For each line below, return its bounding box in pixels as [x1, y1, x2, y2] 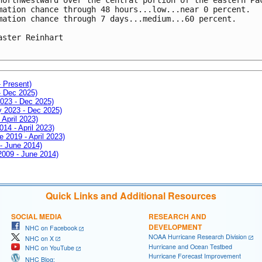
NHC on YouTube [20, 243, 74, 253]
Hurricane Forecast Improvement [149, 251, 241, 260]
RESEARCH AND [149, 211, 206, 222]
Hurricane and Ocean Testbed [149, 242, 232, 251]
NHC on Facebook [20, 223, 77, 232]
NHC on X [20, 233, 54, 243]
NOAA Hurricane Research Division [149, 232, 247, 241]
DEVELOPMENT [149, 221, 202, 232]
